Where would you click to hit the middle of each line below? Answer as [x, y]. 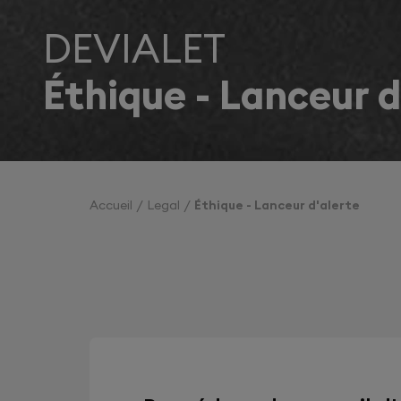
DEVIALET [134, 48]
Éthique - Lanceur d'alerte [277, 205]
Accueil [111, 205]
